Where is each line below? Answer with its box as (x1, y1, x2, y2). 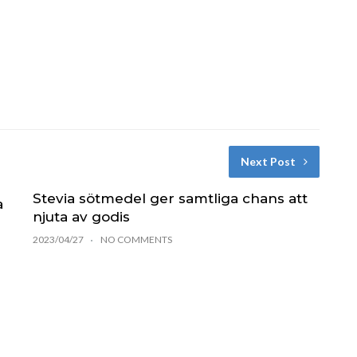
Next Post (240, 154, 296, 168)
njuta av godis (32, 208, 130, 225)
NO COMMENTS (100, 233, 172, 245)
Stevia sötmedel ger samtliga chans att (32, 190, 308, 206)
